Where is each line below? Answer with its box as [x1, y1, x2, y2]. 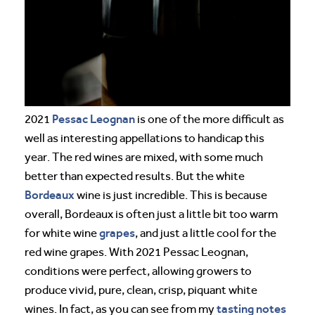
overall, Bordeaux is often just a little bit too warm [25, 207, 278, 221]
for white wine [25, 226, 99, 240]
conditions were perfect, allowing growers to [25, 264, 252, 278]
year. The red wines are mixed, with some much [25, 150, 263, 164]
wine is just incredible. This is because [75, 188, 267, 202]
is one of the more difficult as [135, 112, 284, 126]
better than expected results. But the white [25, 169, 245, 183]
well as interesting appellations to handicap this [25, 131, 264, 145]
